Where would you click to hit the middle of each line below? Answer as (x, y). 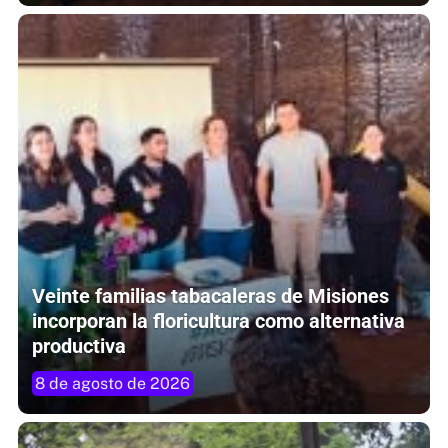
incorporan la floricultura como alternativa (218, 320)
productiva (79, 345)
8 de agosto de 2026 (112, 383)
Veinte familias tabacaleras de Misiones (210, 295)
